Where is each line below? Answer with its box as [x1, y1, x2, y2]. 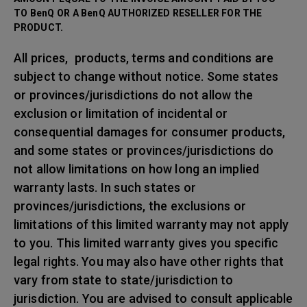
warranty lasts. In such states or [14, 180, 196, 195]
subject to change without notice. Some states [14, 69, 279, 84]
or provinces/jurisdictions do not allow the [14, 88, 253, 102]
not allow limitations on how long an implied [14, 162, 259, 176]
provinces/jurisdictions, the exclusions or [14, 199, 246, 213]
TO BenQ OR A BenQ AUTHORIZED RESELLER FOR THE [14, 8, 262, 19]
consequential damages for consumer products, [14, 125, 286, 139]
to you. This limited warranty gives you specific [14, 236, 279, 250]
